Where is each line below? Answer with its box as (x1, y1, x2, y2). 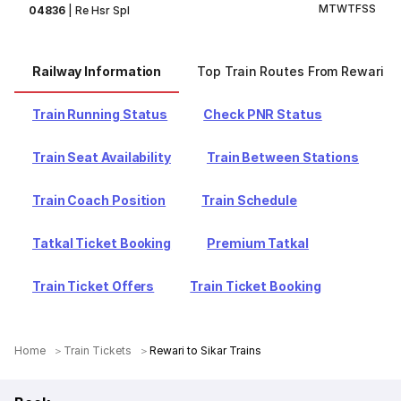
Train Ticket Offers (32, 278, 155, 294)
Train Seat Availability (32, 149, 171, 165)
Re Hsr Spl (75, 4, 131, 17)
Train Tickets (64, 344, 132, 357)
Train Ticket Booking (190, 278, 321, 294)
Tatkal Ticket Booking (32, 235, 172, 251)
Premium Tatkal (207, 235, 309, 251)
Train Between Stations (206, 149, 359, 165)
